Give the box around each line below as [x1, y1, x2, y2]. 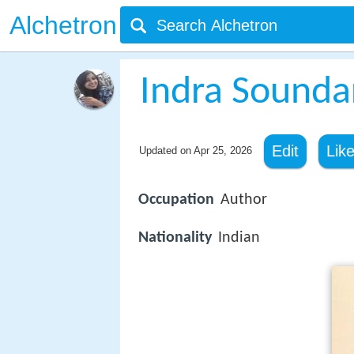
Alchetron [9, 11, 117, 40]
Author [220, 192, 267, 208]
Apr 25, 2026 [193, 145, 252, 156]
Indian [218, 230, 260, 247]
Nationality [138, 230, 212, 247]
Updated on [138, 145, 194, 156]
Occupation [138, 192, 214, 208]
